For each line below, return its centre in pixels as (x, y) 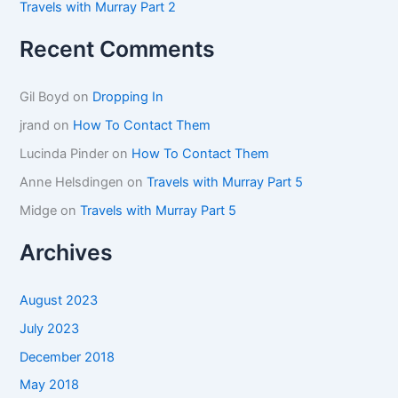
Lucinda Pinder (64, 153)
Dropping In (128, 96)
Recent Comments (118, 49)
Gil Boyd (45, 96)
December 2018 (68, 357)
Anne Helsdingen (72, 182)
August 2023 (59, 300)
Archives (67, 252)
